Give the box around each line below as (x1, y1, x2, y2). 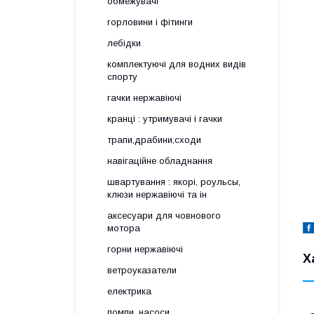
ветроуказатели (107, 265, 177, 275)
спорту (107, 71, 137, 82)
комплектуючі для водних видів (107, 59, 246, 69)
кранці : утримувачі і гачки (107, 114, 222, 124)
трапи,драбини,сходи (107, 135, 201, 145)
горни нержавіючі (107, 244, 183, 254)
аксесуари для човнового (107, 210, 221, 221)
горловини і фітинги (107, 17, 193, 27)
